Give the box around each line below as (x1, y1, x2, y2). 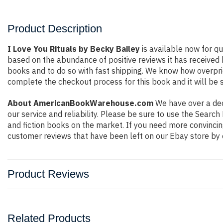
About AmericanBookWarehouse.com (7, 98, 153, 108)
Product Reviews (7, 168, 89, 180)
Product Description (7, 22, 102, 35)
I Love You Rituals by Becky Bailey (7, 44, 140, 54)
